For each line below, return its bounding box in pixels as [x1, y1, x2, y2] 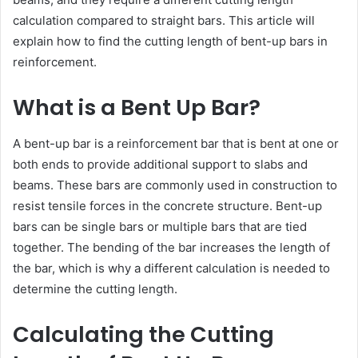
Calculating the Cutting [13, 319, 274, 349]
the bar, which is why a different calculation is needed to [13, 260, 330, 276]
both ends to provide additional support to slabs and [13, 156, 308, 172]
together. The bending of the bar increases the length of [13, 239, 330, 255]
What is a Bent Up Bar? [13, 93, 261, 122]
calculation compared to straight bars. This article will [13, 13, 315, 28]
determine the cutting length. [13, 280, 177, 296]
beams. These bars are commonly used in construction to [13, 177, 337, 193]
